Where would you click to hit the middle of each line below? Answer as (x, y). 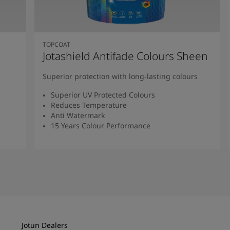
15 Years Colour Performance (101, 125)
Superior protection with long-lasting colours (120, 76)
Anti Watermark (78, 115)
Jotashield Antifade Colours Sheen (126, 56)
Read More (127, 153)
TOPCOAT (57, 44)
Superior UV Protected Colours (103, 94)
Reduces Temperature (89, 105)
